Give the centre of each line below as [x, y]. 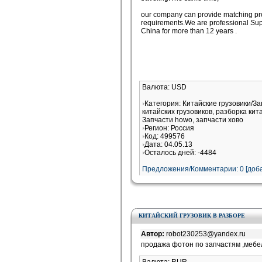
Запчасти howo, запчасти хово [193, 120]
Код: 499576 [165, 136]
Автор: [154, 234]
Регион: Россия [169, 128]
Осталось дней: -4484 [180, 153]
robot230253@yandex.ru [206, 234]
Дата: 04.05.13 [168, 144]
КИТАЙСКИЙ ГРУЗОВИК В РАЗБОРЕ [192, 216]
